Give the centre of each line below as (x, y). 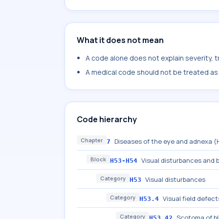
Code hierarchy (107, 119)
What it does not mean (120, 40)
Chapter (92, 140)
